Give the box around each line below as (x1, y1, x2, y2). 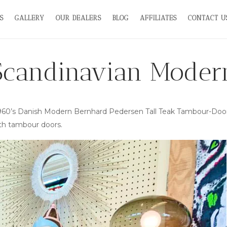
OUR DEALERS (56, 14, 102, 22)
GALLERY (15, 14, 45, 22)
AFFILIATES (140, 14, 177, 22)
